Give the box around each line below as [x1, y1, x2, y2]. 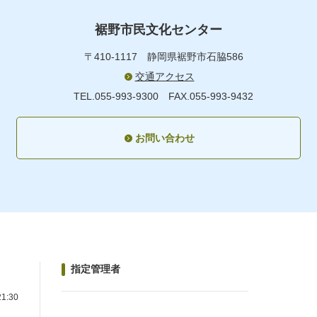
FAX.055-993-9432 [168, 91, 253, 103]
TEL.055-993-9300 [64, 91, 168, 103]
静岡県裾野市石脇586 [146, 51, 243, 63]
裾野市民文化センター [95, 23, 222, 38]
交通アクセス [134, 71, 195, 83]
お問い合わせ [134, 132, 195, 144]
